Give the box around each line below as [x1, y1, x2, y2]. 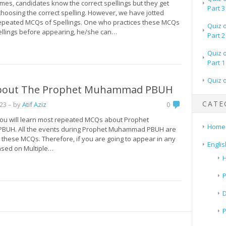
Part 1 [207, 58, 225, 67]
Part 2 [207, 30, 225, 40]
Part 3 [207, 3, 225, 13]
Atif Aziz [22, 99, 46, 109]
